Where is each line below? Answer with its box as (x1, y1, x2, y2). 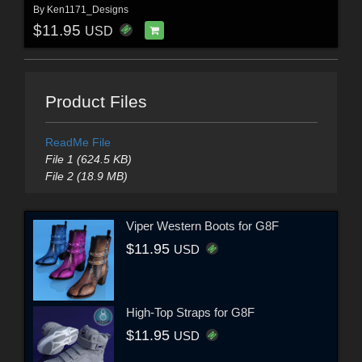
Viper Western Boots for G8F (126, 219, 279, 234)
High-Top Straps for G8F (126, 305, 255, 320)
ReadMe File (44, 135, 111, 149)
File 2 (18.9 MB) (44, 169, 128, 183)
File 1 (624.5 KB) (44, 152, 132, 166)
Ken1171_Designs (46, 3, 128, 15)
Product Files (44, 91, 147, 111)
